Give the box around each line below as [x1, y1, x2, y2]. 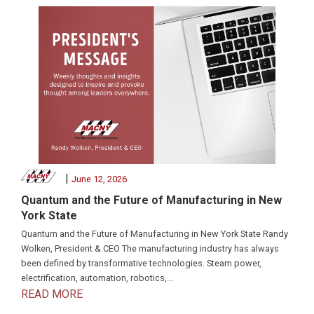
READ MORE [21, 287, 83, 301]
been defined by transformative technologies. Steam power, [21, 257, 261, 268]
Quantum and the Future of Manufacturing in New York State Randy [21, 228, 288, 239]
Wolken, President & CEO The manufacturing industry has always [21, 243, 279, 254]
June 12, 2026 [71, 174, 127, 185]
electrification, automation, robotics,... [21, 272, 173, 283]
